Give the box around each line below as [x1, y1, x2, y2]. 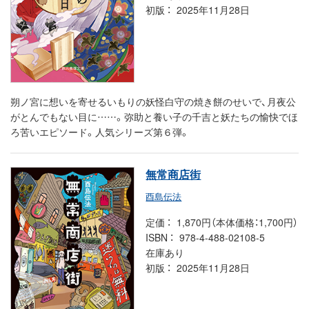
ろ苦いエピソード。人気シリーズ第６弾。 [10, 124, 190, 139]
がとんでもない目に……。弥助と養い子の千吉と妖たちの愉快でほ [10, 109, 298, 123]
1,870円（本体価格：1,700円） [177, 215, 299, 230]
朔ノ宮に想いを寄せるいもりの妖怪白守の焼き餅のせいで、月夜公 [10, 94, 296, 108]
